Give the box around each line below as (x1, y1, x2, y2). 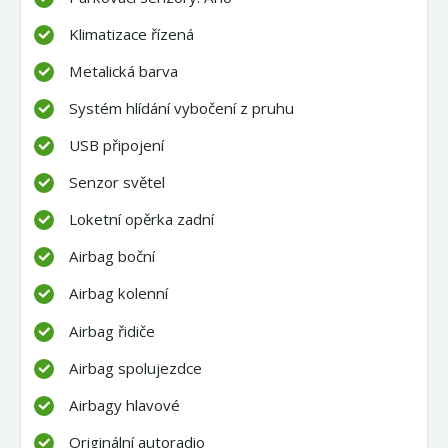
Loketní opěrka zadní (69, 209, 215, 230)
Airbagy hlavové (69, 394, 181, 415)
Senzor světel (69, 172, 166, 193)
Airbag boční (69, 246, 156, 267)
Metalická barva (69, 60, 179, 81)
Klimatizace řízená (69, 23, 195, 44)
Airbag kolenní (69, 283, 169, 304)
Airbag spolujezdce (69, 357, 203, 378)
